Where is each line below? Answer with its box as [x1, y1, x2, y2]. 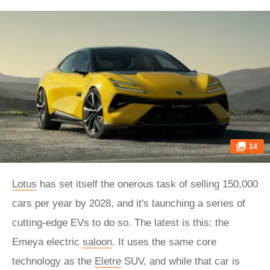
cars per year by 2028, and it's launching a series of [12, 198, 245, 209]
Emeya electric [12, 236, 83, 248]
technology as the [12, 256, 95, 267]
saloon [83, 236, 112, 248]
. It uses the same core [112, 236, 216, 248]
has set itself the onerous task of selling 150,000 [37, 178, 258, 190]
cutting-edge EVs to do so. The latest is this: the [12, 217, 229, 228]
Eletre [95, 256, 121, 267]
